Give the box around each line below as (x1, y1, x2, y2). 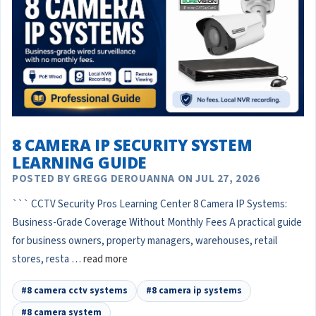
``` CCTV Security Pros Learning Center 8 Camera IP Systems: (12, 197, 287, 212)
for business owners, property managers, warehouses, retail (12, 233, 277, 249)
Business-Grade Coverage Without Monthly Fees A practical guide (12, 215, 302, 231)
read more (83, 252, 128, 267)
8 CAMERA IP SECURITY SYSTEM (12, 134, 253, 156)
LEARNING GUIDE (12, 152, 147, 174)
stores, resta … (12, 252, 83, 267)
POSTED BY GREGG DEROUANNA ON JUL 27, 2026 (12, 171, 260, 187)
